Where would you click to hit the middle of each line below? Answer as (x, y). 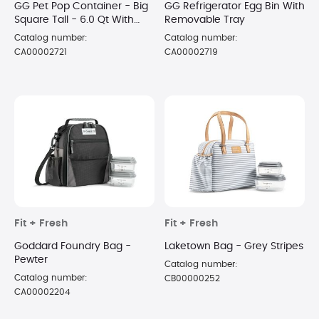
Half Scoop (41, 33)
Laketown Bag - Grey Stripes (234, 247)
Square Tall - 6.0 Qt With (74, 20)
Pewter (31, 260)
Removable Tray (205, 20)
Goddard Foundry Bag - (73, 247)
